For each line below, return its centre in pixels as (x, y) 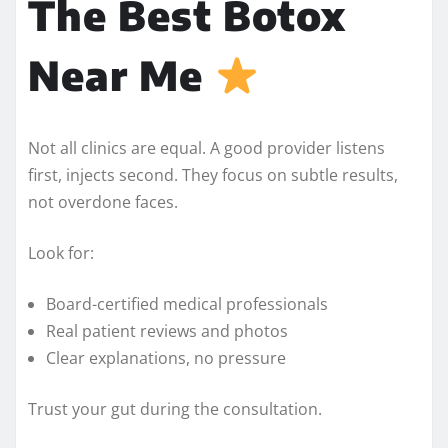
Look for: (61, 252)
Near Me (121, 74)
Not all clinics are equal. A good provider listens (206, 147)
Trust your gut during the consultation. (175, 408)
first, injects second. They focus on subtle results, (213, 174)
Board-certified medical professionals (187, 303)
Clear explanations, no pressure (166, 357)
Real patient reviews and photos (167, 330)
